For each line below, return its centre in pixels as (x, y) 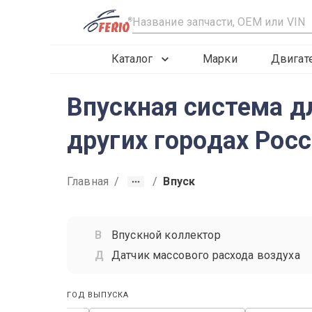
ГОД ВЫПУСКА (98, 295)
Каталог (132, 59)
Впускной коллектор (166, 235)
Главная (88, 181)
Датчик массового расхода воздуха (206, 255)
